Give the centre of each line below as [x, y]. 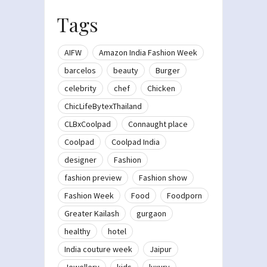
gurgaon [151, 213]
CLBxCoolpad [88, 124]
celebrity [80, 88]
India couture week [98, 249]
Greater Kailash [92, 213]
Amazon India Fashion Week [148, 52]
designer [80, 159]
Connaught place [158, 124]
